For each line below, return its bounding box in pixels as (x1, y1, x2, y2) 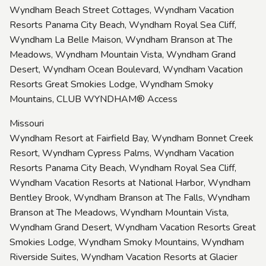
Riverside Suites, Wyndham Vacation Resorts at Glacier (9, 250, 237, 264)
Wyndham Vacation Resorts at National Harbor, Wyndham (9, 176, 251, 189)
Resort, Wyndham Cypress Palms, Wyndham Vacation (9, 146, 234, 160)
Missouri (9, 116, 44, 130)
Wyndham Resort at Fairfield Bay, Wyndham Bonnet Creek (9, 131, 254, 145)
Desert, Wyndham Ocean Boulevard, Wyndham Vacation (9, 62, 243, 76)
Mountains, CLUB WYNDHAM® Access (9, 92, 178, 106)
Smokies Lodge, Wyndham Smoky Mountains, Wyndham (9, 235, 244, 249)
